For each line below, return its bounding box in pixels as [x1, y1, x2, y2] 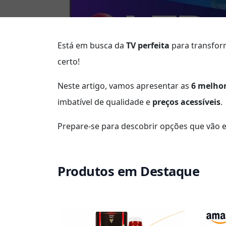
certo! [58, 56, 80, 67]
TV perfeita [126, 40, 169, 51]
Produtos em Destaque [58, 162, 199, 180]
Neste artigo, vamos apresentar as [58, 80, 191, 91]
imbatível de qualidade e [58, 96, 152, 107]
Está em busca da [58, 40, 126, 51]
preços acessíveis [152, 96, 220, 107]
